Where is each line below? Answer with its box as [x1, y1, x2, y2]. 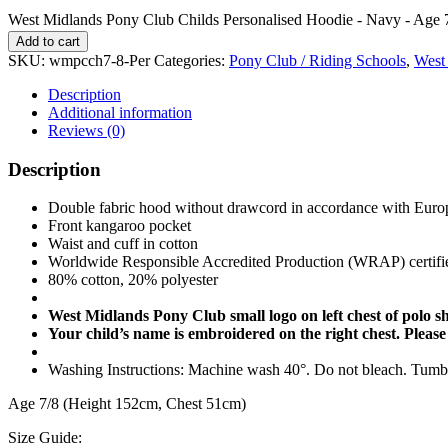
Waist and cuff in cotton [48, 235, 198, 253]
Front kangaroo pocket [48, 217, 191, 235]
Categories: [154, 51, 229, 69]
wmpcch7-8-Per [49, 51, 150, 69]
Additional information [48, 103, 192, 121]
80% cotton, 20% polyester [48, 271, 218, 289]
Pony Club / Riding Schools [229, 51, 406, 69]
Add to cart [16, 33, 80, 49]
